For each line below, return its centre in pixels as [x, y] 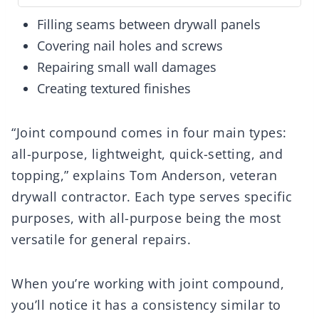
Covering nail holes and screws [130, 46]
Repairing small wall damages [127, 67]
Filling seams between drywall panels [149, 25]
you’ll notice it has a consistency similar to [146, 305]
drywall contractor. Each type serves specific [152, 197]
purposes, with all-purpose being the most [146, 218]
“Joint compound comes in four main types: [149, 133]
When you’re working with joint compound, [148, 284]
